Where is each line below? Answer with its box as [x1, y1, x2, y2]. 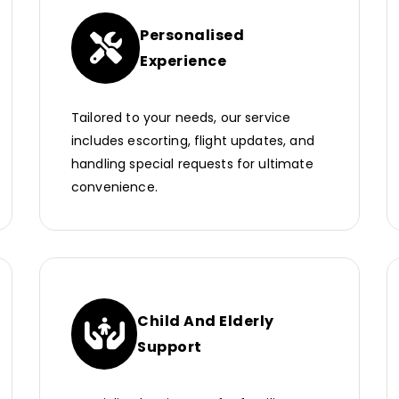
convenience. [71, 178, 158, 197]
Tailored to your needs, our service [71, 109, 291, 127]
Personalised [140, 25, 245, 46]
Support [137, 337, 202, 358]
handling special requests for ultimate [71, 155, 313, 174]
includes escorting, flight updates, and [71, 132, 314, 151]
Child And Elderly [137, 311, 274, 332]
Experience [140, 51, 227, 72]
